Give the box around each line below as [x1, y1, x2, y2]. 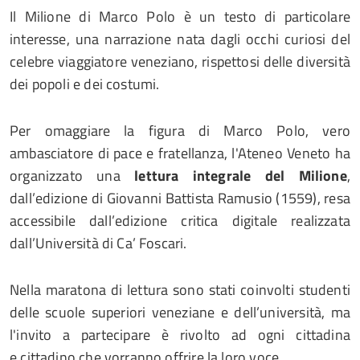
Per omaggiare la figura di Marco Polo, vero [10, 120, 350, 141]
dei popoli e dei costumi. [10, 73, 160, 95]
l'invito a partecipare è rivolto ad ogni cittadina [10, 324, 350, 346]
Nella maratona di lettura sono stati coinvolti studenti [10, 279, 350, 301]
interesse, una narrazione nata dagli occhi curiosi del [10, 28, 350, 50]
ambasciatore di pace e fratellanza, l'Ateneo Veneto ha [10, 142, 350, 164]
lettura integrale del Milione [134, 165, 347, 186]
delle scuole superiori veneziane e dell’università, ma [10, 301, 350, 323]
